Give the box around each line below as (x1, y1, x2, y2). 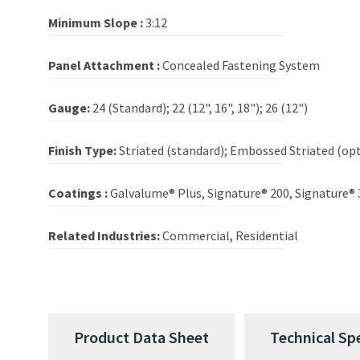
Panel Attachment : (48, 57, 162, 74)
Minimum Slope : (48, 14, 145, 31)
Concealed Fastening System (162, 57, 320, 74)
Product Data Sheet (74, 326, 209, 347)
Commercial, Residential (162, 227, 298, 244)
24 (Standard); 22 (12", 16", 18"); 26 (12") (92, 100, 308, 117)
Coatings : (48, 185, 110, 202)
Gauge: (48, 100, 92, 117)
